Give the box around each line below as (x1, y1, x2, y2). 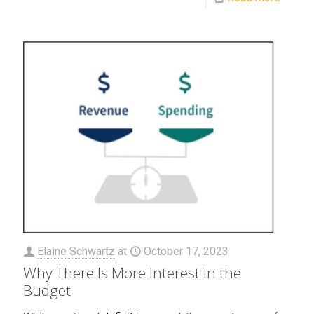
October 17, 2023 (144, 245, 228, 259)
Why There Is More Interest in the (23, 263, 241, 283)
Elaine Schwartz (37, 245, 115, 259)
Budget (23, 280, 71, 301)
